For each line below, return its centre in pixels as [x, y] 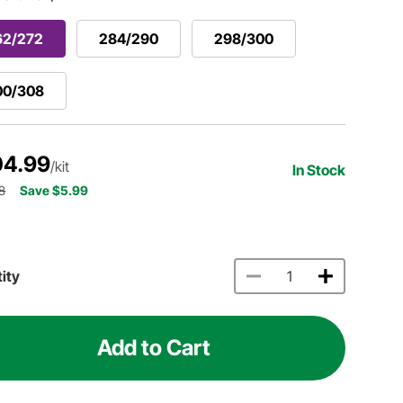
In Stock [319, 170]
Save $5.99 [54, 190]
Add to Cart [154, 347]
